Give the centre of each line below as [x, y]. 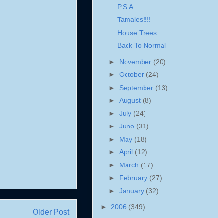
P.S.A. [126, 7]
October [132, 75]
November [136, 62]
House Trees [137, 32]
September [137, 87]
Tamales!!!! [134, 20]
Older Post [51, 212]
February [134, 178]
